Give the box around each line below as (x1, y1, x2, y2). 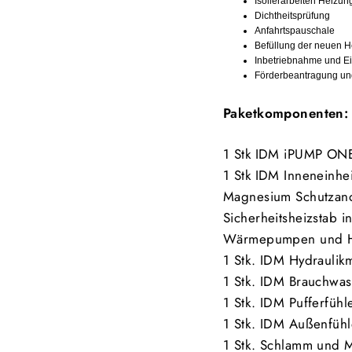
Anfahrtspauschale (255, 25, 335, 36)
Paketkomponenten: (223, 104, 349, 123)
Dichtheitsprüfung (255, 10, 332, 21)
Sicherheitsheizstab (223, 208, 342, 227)
